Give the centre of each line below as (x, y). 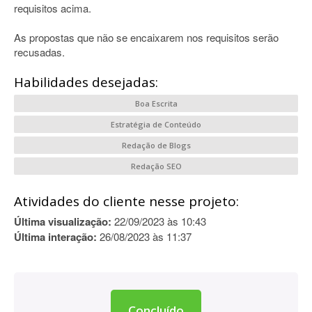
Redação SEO (156, 166)
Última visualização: (63, 221)
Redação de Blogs (156, 145)
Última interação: (55, 237)
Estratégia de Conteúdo (156, 124)
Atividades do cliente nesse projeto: (126, 201)
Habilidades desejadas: (86, 82)
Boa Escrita (156, 103)
